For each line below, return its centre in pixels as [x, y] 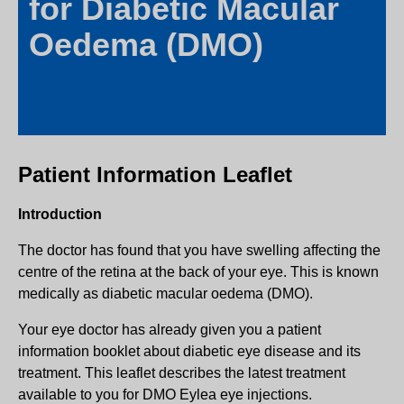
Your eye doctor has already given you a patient [170, 329]
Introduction [60, 214]
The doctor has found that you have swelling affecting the [199, 250]
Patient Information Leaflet [155, 174]
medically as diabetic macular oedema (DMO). [165, 293]
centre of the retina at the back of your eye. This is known [198, 271]
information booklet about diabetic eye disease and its [189, 351]
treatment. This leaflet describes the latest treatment [182, 372]
